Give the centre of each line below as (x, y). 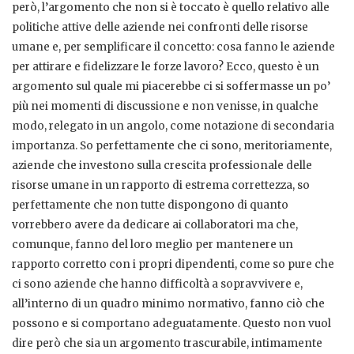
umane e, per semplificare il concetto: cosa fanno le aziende (173, 47)
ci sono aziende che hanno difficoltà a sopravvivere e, (157, 284)
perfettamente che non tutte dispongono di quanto (150, 205)
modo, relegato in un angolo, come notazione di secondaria (173, 126)
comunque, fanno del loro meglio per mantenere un (153, 245)
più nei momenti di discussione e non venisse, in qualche (165, 107)
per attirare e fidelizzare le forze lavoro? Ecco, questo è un (166, 67)
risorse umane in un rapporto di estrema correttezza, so (161, 186)
